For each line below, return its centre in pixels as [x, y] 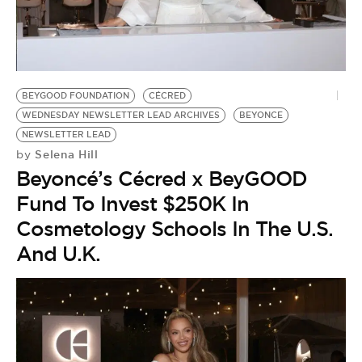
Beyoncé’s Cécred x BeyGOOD [162, 178]
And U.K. [58, 253]
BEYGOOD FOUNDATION [76, 95]
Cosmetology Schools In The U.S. [175, 228]
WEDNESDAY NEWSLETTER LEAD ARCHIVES [121, 115]
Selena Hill [65, 154]
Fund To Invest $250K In [133, 203]
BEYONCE [261, 115]
